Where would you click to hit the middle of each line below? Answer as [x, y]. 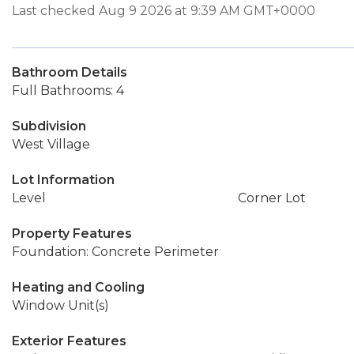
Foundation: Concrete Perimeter [115, 252]
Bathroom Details [70, 72]
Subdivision [49, 126]
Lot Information [63, 180]
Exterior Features [69, 341]
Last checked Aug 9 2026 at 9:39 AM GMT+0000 [164, 11]
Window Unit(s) [60, 305]
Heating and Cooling [78, 287]
